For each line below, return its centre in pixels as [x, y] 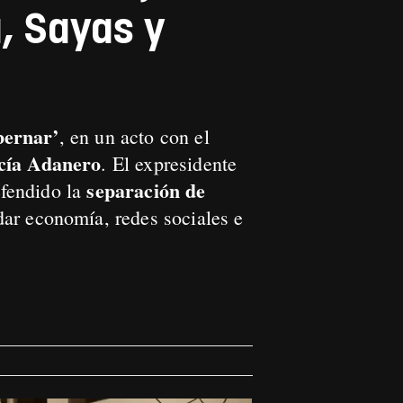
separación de [146, 190]
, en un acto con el [134, 136]
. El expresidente [169, 163]
